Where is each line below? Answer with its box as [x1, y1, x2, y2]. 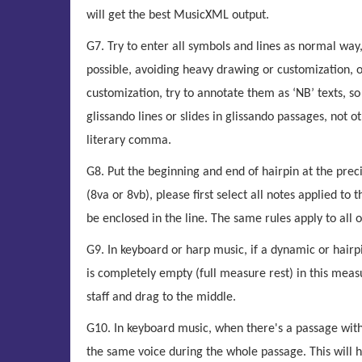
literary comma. [86, 134, 171, 147]
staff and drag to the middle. [86, 291, 236, 304]
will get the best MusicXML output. [86, 9, 269, 22]
